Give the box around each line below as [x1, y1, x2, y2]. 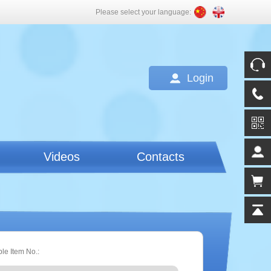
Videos [44, 150, 80, 163]
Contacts [136, 150, 184, 163]
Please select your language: [96, 8, 191, 16]
